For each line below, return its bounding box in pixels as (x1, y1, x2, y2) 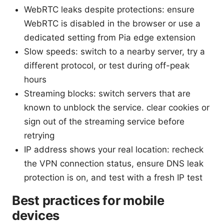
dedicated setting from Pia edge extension (24, 32, 195, 42)
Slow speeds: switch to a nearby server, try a (24, 46, 205, 56)
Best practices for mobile (12, 192, 164, 208)
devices (12, 207, 60, 223)
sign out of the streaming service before (24, 116, 184, 126)
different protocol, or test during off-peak (24, 60, 189, 70)
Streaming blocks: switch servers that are (24, 88, 190, 98)
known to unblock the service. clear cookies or (24, 102, 209, 112)
